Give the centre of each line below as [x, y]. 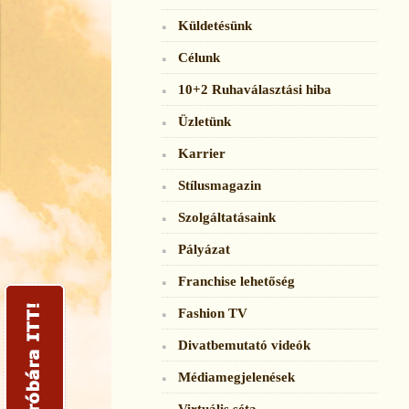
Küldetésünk [215, 25]
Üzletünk [204, 121]
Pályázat [204, 249]
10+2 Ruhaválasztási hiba [255, 89]
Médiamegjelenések [236, 377]
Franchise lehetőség [236, 281]
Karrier [202, 153]
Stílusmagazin [220, 185]
